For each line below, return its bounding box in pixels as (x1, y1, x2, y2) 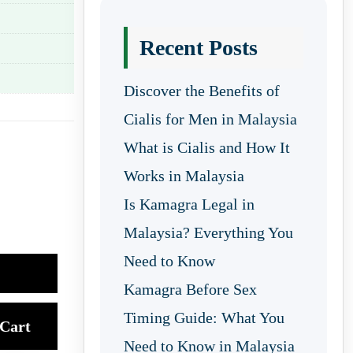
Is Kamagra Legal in (124, 195, 255, 213)
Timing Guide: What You (124, 309, 284, 326)
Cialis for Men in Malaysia (124, 110, 297, 128)
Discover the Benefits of (124, 82, 280, 99)
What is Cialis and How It (124, 139, 290, 156)
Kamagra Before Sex (124, 281, 257, 298)
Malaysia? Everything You (124, 224, 293, 241)
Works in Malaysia (124, 167, 244, 184)
